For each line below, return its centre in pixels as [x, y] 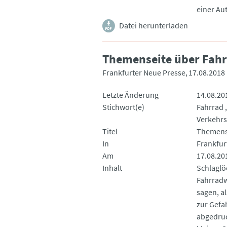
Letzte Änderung [130, 94]
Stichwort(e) [123, 107]
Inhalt [112, 167]
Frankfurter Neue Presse [144, 72]
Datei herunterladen [154, 25]
